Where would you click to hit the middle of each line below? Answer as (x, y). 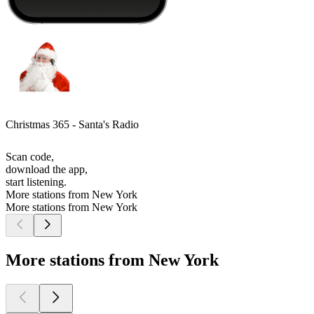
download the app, (47, 170)
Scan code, (30, 157)
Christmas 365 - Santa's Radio (72, 125)
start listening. (36, 182)
